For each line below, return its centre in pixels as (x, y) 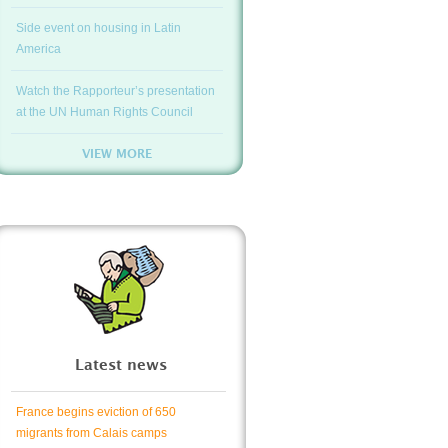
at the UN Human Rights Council (104, 112)
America (38, 49)
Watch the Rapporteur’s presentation (115, 91)
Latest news (121, 365)
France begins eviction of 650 (96, 412)
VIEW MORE (116, 154)
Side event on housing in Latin (98, 28)
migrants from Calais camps (91, 433)
